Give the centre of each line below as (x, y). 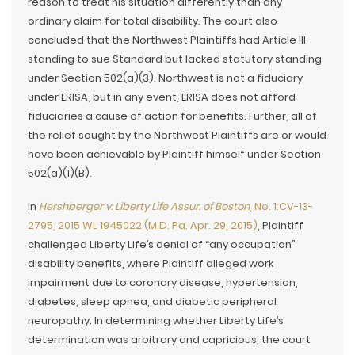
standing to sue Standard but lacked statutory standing (175, 59)
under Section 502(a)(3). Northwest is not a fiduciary (165, 78)
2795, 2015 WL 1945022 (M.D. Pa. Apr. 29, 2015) (143, 225)
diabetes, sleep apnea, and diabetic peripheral (152, 302)
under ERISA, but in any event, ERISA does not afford (162, 97)
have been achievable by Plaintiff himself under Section (174, 154)
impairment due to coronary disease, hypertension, (163, 282)
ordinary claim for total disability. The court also (153, 21)
